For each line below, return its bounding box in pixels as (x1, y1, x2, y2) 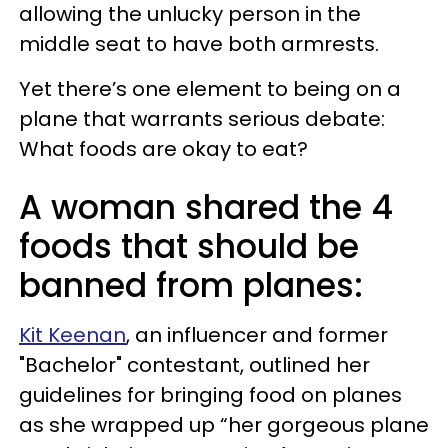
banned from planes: (19, 262, 363, 309)
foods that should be (19, 223, 359, 270)
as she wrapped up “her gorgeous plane (19, 411, 429, 439)
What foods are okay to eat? (19, 135, 308, 163)
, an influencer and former (126, 321, 388, 349)
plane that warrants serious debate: (19, 105, 385, 133)
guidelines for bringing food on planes (19, 381, 402, 409)
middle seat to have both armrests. (19, 30, 384, 58)
